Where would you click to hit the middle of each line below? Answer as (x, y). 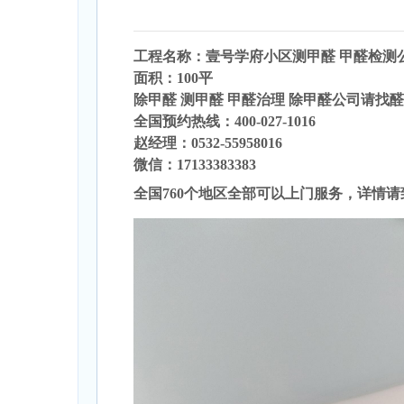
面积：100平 (173, 78)
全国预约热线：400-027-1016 (225, 121)
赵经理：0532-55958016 (210, 143)
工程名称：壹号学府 (198, 56)
